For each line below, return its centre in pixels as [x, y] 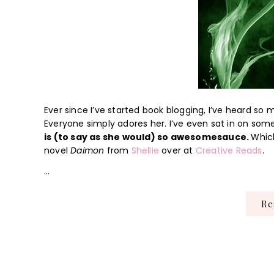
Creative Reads [229, 150]
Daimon [87, 150]
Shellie [145, 150]
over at [177, 150]
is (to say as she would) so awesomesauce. [148, 137]
